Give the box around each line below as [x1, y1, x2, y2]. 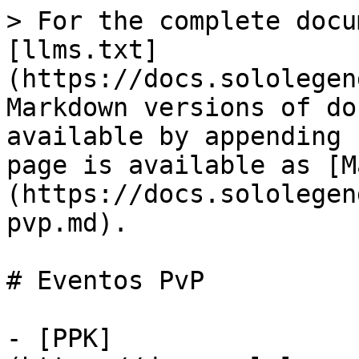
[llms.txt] [6, 35, 159, 64]
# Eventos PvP [6, 266, 204, 295]
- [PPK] [6, 324, 113, 353]
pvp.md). [6, 208, 128, 237]
